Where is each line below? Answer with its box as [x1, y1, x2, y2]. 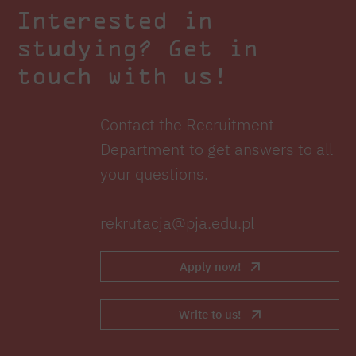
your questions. [100, 164, 208, 184]
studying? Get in [17, 33, 258, 62]
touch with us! [17, 61, 228, 90]
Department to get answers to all [100, 139, 333, 160]
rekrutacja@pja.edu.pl [100, 213, 254, 234]
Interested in [17, 6, 213, 34]
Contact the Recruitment [100, 114, 274, 135]
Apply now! [179, 259, 241, 274]
